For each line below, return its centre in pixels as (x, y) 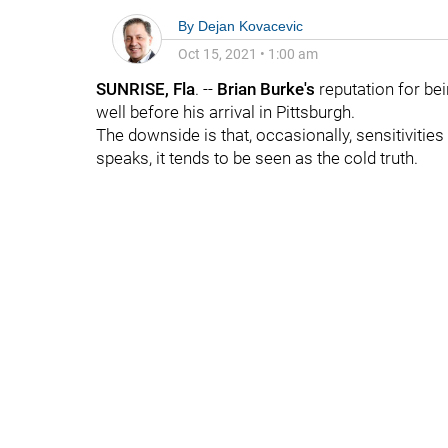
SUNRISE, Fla (145, 89)
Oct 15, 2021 (217, 54)
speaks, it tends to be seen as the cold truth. (257, 158)
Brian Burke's (266, 89)
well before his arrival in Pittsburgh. (225, 112)
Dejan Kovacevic (250, 26)
